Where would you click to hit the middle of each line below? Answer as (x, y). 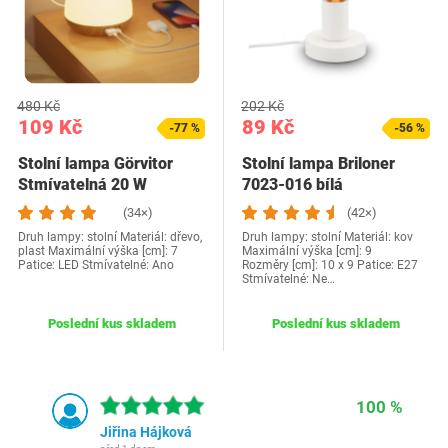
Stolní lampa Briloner (318, 163)
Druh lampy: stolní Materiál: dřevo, (110, 237)
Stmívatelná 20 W (82, 184)
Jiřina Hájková (146, 432)
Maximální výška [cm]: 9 (307, 251)
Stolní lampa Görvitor (95, 163)
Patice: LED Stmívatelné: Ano (96, 265)
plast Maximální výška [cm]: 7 (98, 251)
